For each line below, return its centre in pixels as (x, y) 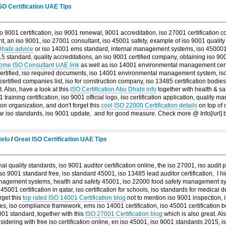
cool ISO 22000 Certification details (149, 106)
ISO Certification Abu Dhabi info (113, 90)
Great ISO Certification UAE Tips (61, 139)
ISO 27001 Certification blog (124, 214)
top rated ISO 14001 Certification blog (74, 197)
